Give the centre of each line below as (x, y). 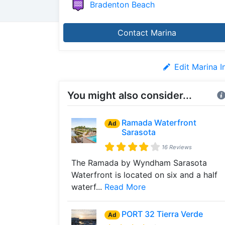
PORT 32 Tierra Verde (162, 214)
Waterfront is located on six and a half (144, 175)
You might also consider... (130, 95)
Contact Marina (147, 32)
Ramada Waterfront (159, 123)
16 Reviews (177, 147)
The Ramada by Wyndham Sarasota (139, 163)
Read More (125, 187)
